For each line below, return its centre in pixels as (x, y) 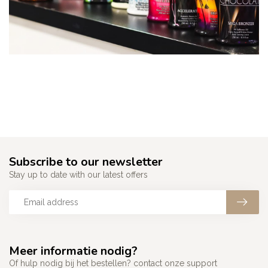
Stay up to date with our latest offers (78, 175)
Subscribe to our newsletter (86, 162)
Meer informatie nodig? (73, 251)
